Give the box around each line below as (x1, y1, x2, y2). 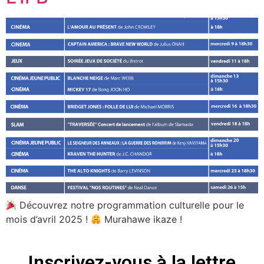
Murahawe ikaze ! (101, 213, 183, 226)
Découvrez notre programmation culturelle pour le (16, 199, 245, 212)
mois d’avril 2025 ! (6, 213, 91, 226)
